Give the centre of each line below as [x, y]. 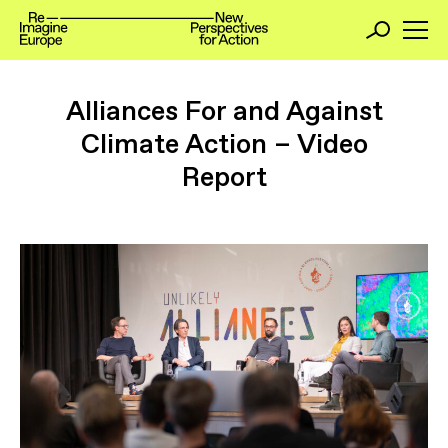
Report [224, 176]
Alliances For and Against [224, 110]
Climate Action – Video [224, 143]
